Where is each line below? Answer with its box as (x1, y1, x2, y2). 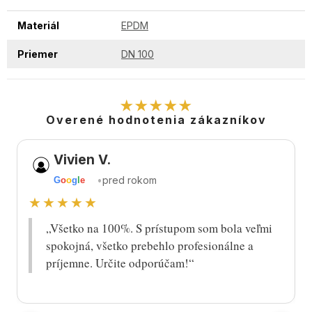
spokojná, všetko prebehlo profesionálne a (46, 237, 253, 253)
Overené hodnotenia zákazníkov (45, 112, 267, 127)
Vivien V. (54, 151, 111, 168)
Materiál (17, 19, 59, 31)
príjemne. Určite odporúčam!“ (46, 254, 194, 271)
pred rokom (102, 174, 157, 187)
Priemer (17, 47, 58, 60)
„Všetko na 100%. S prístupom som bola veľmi (46, 219, 272, 236)
